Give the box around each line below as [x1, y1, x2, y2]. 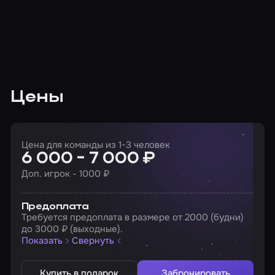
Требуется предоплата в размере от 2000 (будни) [21, 211, 244, 223]
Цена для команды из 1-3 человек [21, 138, 170, 151]
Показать [21, 234, 63, 247]
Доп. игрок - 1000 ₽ [21, 167, 109, 180]
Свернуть [72, 234, 115, 247]
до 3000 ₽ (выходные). [21, 222, 123, 235]
